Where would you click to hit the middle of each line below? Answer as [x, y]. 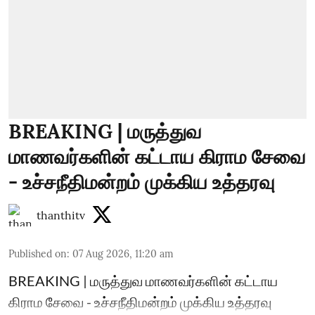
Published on [38, 253]
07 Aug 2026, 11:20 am [123, 253]
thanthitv [61, 215]
